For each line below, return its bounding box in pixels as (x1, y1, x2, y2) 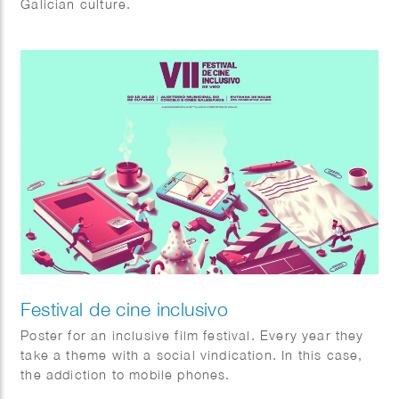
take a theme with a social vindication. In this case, (20, 346, 363, 362)
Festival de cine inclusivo (20, 297, 229, 321)
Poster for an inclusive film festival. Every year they (20, 327, 364, 343)
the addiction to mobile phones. (20, 366, 231, 382)
